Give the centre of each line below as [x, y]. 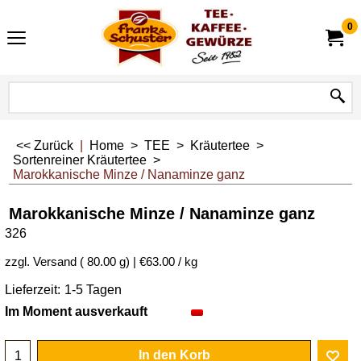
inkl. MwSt [101, 267]
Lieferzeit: [33, 334]
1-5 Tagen [93, 334]
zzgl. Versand [41, 305]
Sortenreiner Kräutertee [80, 160]
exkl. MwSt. [68, 288]
